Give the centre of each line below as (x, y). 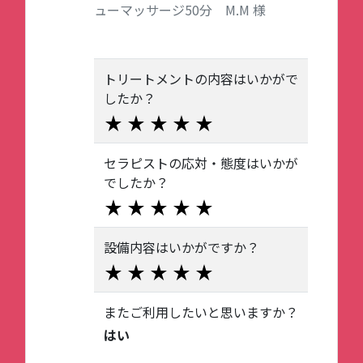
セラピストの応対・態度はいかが (201, 163)
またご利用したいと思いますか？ (201, 312)
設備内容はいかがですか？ (181, 247)
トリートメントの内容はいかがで (201, 79)
